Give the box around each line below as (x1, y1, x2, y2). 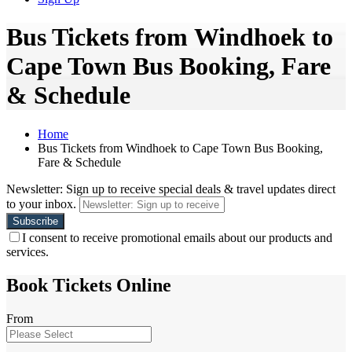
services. (6, 244, 49, 258)
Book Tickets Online (6, 274, 171, 295)
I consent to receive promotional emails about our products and (22, 230, 332, 244)
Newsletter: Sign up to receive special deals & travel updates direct (6, 181, 335, 196)
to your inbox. (6, 196, 76, 211)
